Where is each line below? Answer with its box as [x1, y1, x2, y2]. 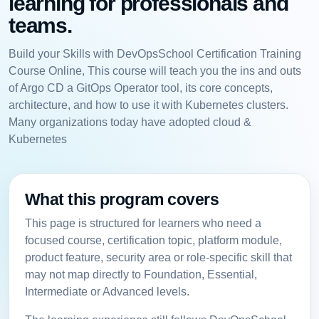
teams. [9, 13, 72, 37]
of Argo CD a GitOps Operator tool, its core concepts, [9, 80, 273, 94]
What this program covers [24, 189, 219, 209]
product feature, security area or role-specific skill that [24, 251, 292, 263]
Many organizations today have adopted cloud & [9, 115, 251, 128]
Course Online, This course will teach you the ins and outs [9, 63, 301, 77]
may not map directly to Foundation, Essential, [24, 268, 257, 281]
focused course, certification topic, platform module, [24, 234, 282, 246]
